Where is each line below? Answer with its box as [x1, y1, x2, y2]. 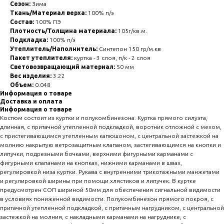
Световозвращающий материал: [10, 63, 115, 70]
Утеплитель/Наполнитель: [10, 45, 97, 52]
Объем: [10, 81, 33, 88]
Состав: [10, 18, 34, 25]
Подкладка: [10, 36, 49, 43]
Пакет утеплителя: [10, 54, 74, 61]
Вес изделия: [10, 72, 51, 79]
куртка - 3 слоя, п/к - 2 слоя [74, 54, 150, 61]
